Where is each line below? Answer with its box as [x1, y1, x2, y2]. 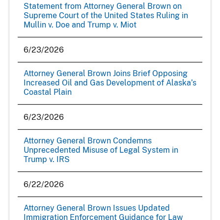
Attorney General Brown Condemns [24, 136, 152, 145]
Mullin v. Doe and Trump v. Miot [24, 20, 137, 29]
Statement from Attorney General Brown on [24, 1, 182, 11]
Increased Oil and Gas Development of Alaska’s [24, 78, 196, 87]
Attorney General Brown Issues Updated [24, 203, 170, 213]
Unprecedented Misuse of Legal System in [24, 145, 178, 155]
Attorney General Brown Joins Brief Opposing [24, 69, 188, 78]
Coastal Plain [24, 87, 72, 97]
